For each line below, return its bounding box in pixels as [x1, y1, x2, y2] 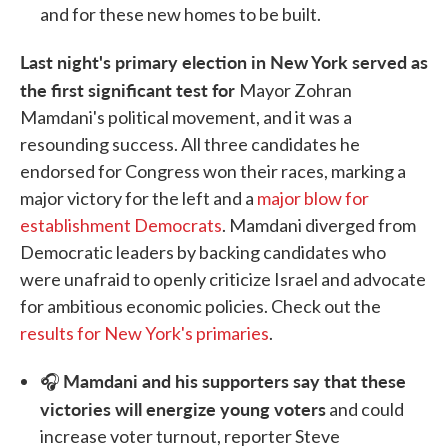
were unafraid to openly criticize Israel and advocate [20, 268, 426, 291]
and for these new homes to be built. [40, 3, 321, 26]
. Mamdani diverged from [222, 214, 416, 237]
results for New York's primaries [20, 322, 269, 345]
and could [326, 398, 404, 421]
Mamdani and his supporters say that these [63, 368, 406, 394]
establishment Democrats [20, 214, 222, 237]
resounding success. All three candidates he [20, 133, 360, 156]
